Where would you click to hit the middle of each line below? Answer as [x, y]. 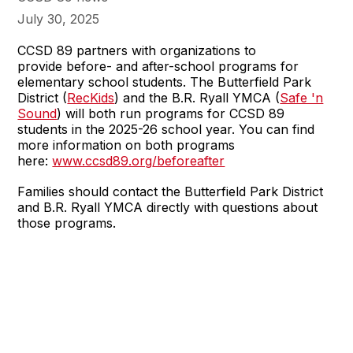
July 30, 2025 [59, 19]
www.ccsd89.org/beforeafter [139, 160]
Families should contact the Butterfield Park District [171, 191]
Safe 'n [302, 97]
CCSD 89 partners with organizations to [137, 50]
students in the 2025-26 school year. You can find [166, 129]
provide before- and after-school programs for [158, 66]
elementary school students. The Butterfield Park [165, 82]
